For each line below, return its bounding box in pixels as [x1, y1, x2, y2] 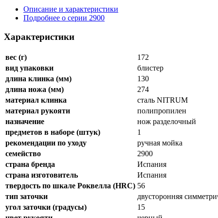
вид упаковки [5, 63, 54, 72]
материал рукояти [5, 106, 70, 115]
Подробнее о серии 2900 [23, 14, 105, 22]
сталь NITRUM [137, 95, 188, 104]
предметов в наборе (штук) [5, 127, 100, 136]
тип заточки [5, 192, 48, 200]
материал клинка [5, 95, 67, 104]
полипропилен [137, 106, 186, 115]
